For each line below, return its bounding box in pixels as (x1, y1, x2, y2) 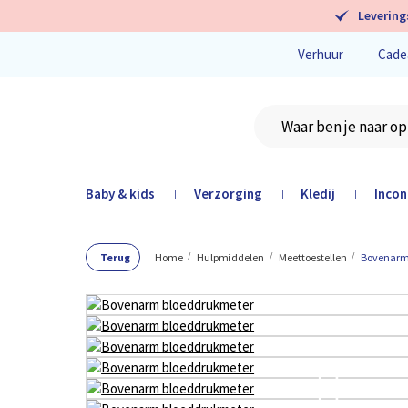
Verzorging (193, 184, 262, 202)
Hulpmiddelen (197, 250, 265, 264)
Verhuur (297, 46, 343, 64)
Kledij (301, 184, 336, 202)
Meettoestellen (278, 250, 347, 264)
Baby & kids (86, 184, 156, 202)
